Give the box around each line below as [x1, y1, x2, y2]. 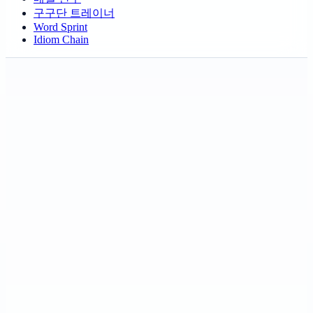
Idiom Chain [34, 33, 89, 45]
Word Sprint [34, 20, 87, 33]
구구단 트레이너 [34, 6, 115, 19]
